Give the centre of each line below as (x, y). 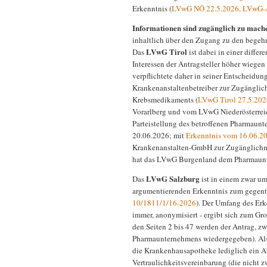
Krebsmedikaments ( (165, 100)
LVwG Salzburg (173, 179)
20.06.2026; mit (159, 136)
